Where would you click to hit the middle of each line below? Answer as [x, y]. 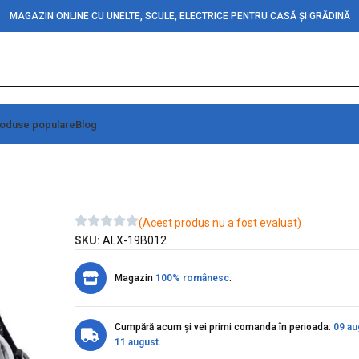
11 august [136, 342]
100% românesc [192, 278]
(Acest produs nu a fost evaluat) [220, 223]
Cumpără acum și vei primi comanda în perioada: [224, 327]
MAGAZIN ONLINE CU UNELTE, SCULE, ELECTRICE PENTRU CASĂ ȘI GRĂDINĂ [179, 16]
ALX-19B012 [134, 240]
